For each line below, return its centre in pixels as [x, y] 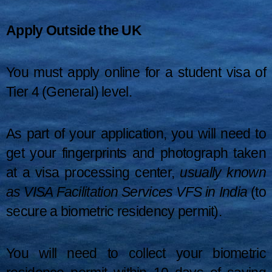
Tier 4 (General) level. [69, 92]
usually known [223, 172]
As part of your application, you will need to [136, 133]
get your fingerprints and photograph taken [136, 153]
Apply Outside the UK [74, 31]
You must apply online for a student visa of [136, 73]
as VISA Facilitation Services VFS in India [127, 192]
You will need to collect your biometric [136, 253]
